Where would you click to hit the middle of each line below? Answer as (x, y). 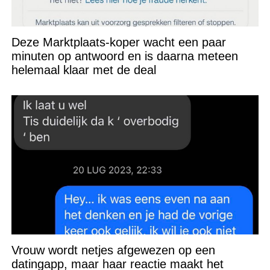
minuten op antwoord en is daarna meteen (124, 56)
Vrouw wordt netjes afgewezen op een (113, 250)
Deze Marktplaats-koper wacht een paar (118, 42)
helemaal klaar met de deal (83, 70)
